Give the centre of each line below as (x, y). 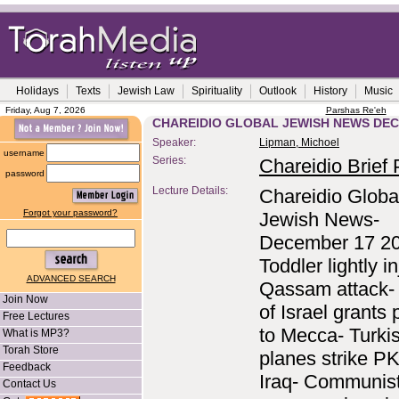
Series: (169, 160)
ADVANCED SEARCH (71, 278)
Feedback (27, 367)
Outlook (278, 91)
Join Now (25, 299)
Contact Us (29, 384)
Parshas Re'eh (356, 110)
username (24, 153)
